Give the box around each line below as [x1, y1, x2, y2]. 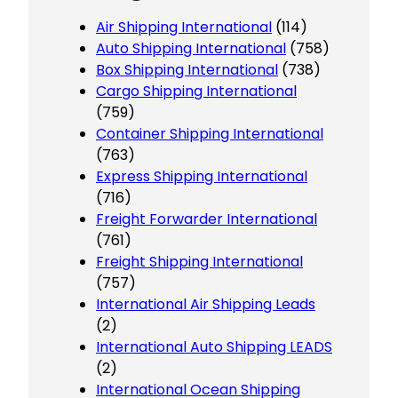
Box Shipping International [96, 60, 278, 81]
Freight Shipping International [96, 251, 303, 273]
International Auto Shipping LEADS [96, 337, 332, 358]
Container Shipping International [96, 123, 323, 145]
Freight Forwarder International [96, 209, 317, 230]
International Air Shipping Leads [96, 294, 315, 315]
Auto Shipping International [96, 38, 286, 60]
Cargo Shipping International [96, 81, 297, 102]
